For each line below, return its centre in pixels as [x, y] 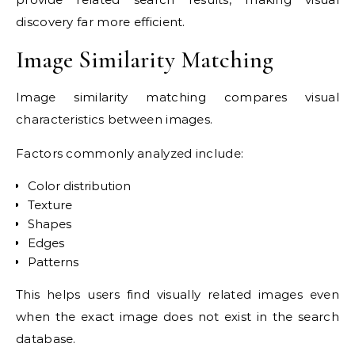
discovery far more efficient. [101, 22]
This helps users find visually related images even [177, 295]
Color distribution [79, 186]
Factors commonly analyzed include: [130, 154]
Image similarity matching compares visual [177, 97]
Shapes [50, 224]
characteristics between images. [115, 120]
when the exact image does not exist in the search [177, 317]
